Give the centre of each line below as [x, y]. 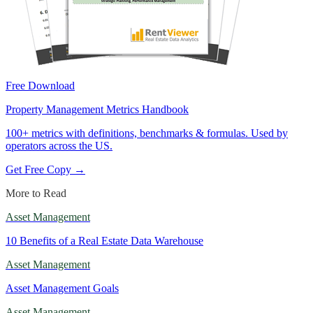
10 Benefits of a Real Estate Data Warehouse [104, 240]
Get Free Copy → [45, 169]
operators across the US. [59, 145]
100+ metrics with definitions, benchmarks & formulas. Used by [147, 133]
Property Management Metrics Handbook [97, 109]
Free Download [40, 85]
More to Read [36, 193]
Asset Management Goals [62, 288]
